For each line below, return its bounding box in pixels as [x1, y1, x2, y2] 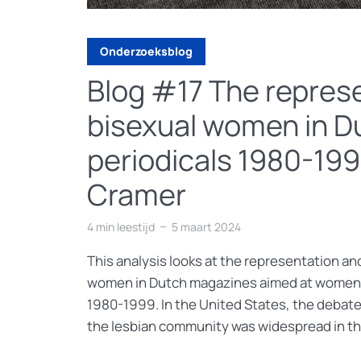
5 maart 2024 [172, 218, 241, 234]
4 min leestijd [87, 218, 155, 234]
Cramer [87, 174, 186, 214]
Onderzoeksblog [100, 44, 193, 59]
